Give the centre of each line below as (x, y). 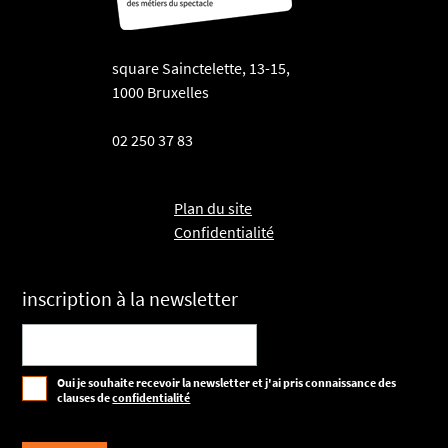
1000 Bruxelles (160, 92)
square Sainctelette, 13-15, (201, 68)
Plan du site (213, 208)
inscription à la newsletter (130, 299)
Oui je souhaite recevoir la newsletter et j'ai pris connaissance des (227, 383)
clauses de (85, 398)
